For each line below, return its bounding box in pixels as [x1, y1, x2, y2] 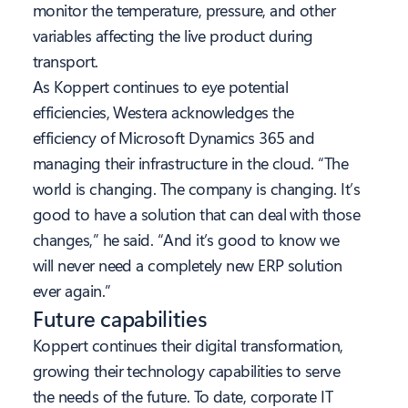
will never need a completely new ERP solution [33, 254, 342, 277]
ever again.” [33, 280, 111, 302]
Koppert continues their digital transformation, [33, 334, 343, 357]
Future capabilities [33, 303, 208, 333]
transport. [33, 50, 98, 73]
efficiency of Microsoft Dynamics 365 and [33, 127, 315, 149]
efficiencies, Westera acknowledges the [33, 101, 294, 124]
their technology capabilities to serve [89, 360, 341, 382]
